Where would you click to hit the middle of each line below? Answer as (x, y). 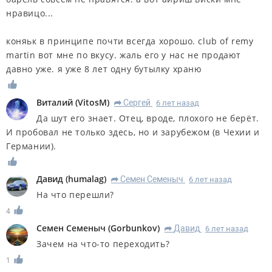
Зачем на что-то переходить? (103, 244)
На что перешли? (75, 195)
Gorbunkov (134, 228)
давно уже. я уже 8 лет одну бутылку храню (104, 69)
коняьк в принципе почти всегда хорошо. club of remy (130, 41)
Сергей (137, 102)
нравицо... (30, 13)
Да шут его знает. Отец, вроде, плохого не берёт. (148, 118)
